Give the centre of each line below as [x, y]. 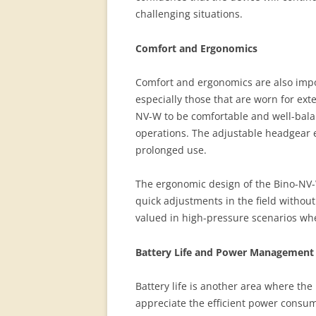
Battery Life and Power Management [225, 252]
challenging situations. [189, 14]
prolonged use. [171, 150]
